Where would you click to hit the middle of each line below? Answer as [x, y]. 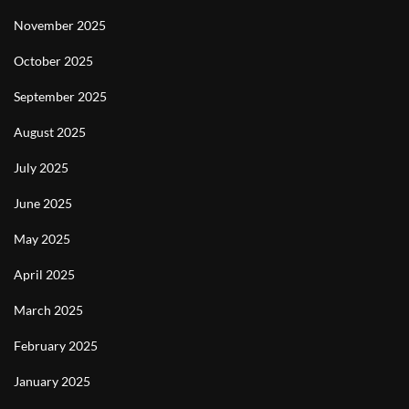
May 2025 [42, 239]
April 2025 [44, 274]
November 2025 [60, 25]
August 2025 [50, 132]
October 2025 [53, 61]
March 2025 [48, 310]
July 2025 [41, 168]
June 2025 [43, 203]
